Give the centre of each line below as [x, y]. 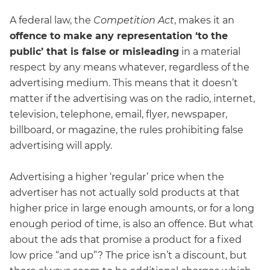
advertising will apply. [61, 145]
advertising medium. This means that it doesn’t [124, 83]
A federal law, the [52, 20]
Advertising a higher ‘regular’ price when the [117, 177]
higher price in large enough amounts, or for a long [132, 209]
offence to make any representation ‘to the [119, 36]
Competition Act [134, 20]
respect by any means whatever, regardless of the [130, 67]
